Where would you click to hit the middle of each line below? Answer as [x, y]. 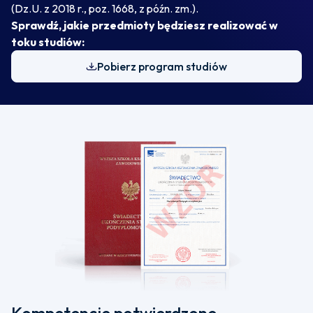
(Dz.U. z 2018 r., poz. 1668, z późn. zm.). [105, 8]
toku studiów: [48, 42]
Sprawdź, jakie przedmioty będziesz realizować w [145, 25]
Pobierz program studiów [162, 66]
